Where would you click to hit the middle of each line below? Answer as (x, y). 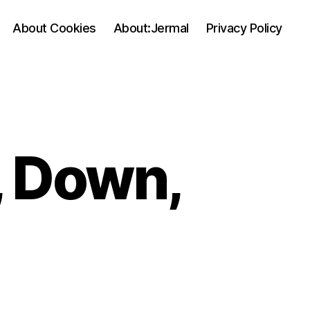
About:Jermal (151, 28)
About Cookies (54, 28)
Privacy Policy (244, 28)
